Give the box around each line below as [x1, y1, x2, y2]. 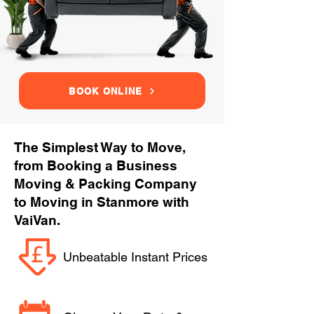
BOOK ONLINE [69, 85, 143, 97]
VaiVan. [14, 212, 60, 228]
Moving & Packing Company [14, 176, 197, 191]
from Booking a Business [14, 158, 177, 173]
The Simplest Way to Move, [14, 139, 186, 155]
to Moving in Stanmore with [14, 194, 189, 210]
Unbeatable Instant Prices [63, 250, 207, 264]
